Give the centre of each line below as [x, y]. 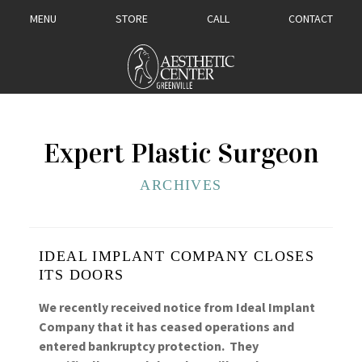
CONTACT [310, 18]
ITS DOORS [82, 274]
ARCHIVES [181, 185]
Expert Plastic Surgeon [181, 153]
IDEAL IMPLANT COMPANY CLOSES [177, 256]
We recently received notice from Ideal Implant [177, 307]
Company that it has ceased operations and [166, 326]
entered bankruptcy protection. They [149, 345]
